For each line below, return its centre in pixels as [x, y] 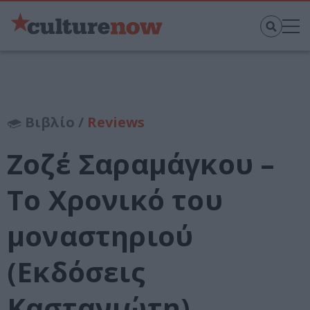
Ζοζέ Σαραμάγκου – [141, 164]
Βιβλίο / [54, 122]
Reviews [116, 122]
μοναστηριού [100, 236]
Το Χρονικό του [115, 200]
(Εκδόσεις [76, 272]
